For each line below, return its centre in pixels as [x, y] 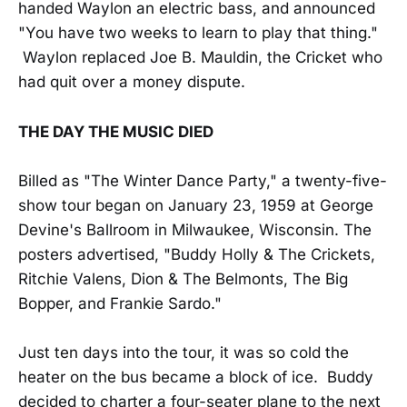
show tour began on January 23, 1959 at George [196, 205]
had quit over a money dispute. [132, 82]
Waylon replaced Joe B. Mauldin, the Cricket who [200, 58]
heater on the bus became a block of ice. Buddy [196, 377]
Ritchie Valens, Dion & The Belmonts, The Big [183, 278]
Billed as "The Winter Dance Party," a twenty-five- [203, 180]
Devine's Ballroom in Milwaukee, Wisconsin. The [195, 229]
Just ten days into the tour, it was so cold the [184, 352]
